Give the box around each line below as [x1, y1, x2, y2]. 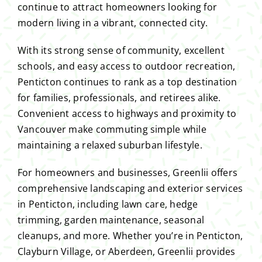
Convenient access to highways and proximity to [17, 107, 237, 120]
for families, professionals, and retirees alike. [17, 91, 221, 105]
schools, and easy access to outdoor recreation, [17, 60, 236, 73]
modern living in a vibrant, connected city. [17, 16, 208, 30]
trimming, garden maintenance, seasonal [17, 213, 205, 227]
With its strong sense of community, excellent [17, 44, 225, 57]
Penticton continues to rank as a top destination [17, 75, 237, 89]
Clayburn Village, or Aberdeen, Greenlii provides [17, 245, 236, 258]
